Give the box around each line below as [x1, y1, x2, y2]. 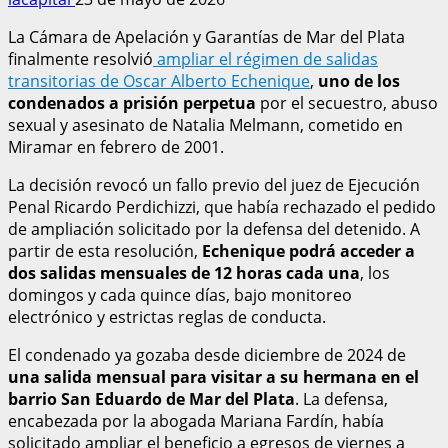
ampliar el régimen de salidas [153, 47, 378, 70]
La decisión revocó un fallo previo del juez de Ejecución [8, 173, 420, 196]
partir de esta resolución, [8, 239, 202, 262]
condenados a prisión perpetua [8, 91, 256, 114]
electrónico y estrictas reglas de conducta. [8, 305, 326, 328]
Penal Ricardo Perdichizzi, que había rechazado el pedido [8, 195, 436, 218]
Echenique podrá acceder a [202, 239, 415, 262]
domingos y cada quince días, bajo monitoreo [8, 283, 352, 306]
